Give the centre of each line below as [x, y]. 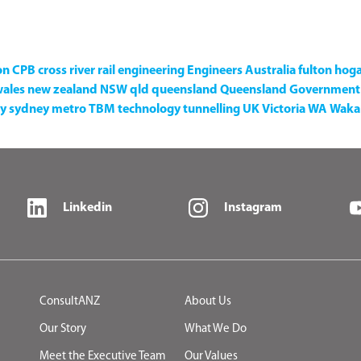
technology [149, 109]
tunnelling [212, 109]
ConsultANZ [70, 301]
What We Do [216, 329]
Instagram [253, 207]
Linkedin [87, 207]
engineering [151, 71]
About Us [208, 301]
